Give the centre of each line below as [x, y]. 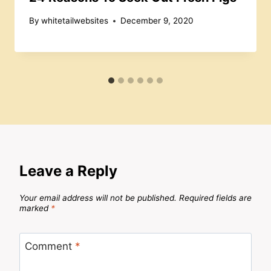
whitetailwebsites [75, 21]
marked [35, 208]
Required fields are [215, 198]
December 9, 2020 [157, 21]
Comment [50, 247]
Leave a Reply [68, 171]
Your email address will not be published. [98, 198]
